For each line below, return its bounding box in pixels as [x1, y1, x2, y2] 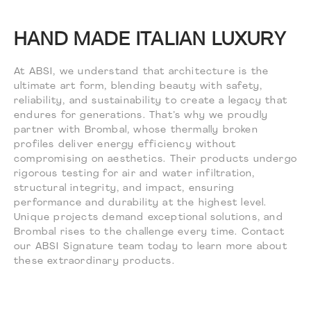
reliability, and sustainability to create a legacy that [14, 95, 288, 106]
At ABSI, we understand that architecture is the [14, 66, 269, 77]
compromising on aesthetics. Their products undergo [14, 153, 298, 165]
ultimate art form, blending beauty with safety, [14, 81, 263, 92]
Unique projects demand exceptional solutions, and [14, 212, 283, 223]
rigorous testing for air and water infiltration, [14, 168, 255, 179]
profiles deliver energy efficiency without [14, 139, 237, 150]
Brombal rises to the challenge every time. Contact [14, 226, 285, 237]
